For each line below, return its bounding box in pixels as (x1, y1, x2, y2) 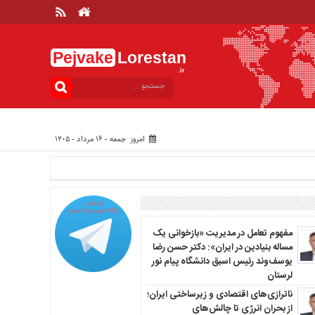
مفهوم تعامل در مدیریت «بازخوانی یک (153, 225, 293, 241)
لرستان (267, 267, 293, 283)
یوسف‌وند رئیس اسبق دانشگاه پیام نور (152, 253, 293, 269)
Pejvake (53, 49, 113, 67)
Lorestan (117, 49, 186, 67)
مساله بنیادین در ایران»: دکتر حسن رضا (153, 239, 293, 255)
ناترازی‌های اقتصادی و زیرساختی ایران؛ (147, 287, 293, 303)
